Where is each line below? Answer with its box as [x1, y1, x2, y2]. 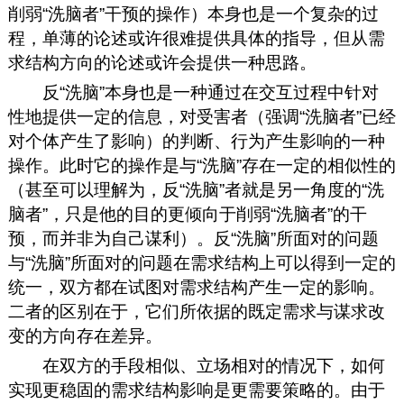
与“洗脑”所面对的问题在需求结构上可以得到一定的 [7, 252, 396, 272]
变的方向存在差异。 [7, 326, 162, 345]
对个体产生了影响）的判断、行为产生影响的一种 [7, 131, 385, 151]
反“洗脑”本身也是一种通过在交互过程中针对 [42, 82, 380, 102]
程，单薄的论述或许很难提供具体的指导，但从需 [7, 28, 385, 48]
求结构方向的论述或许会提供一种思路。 [7, 52, 317, 72]
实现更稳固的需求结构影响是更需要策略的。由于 [7, 380, 385, 399]
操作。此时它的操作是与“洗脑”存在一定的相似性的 [7, 155, 396, 175]
